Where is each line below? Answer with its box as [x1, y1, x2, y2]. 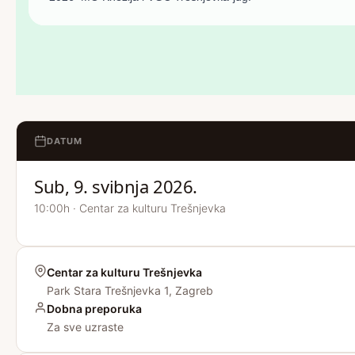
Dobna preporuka [47, 302, 142, 315]
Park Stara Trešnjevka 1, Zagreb [47, 284, 213, 297]
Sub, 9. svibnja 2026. [34, 174, 197, 198]
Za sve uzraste [47, 320, 124, 334]
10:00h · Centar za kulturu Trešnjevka [34, 201, 226, 215]
